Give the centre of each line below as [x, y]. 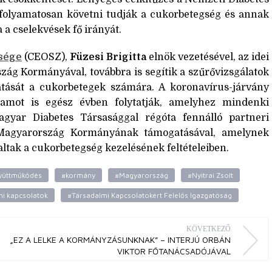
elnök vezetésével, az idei [208, 57]
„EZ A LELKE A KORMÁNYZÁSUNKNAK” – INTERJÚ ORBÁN [120, 239]
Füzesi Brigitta [108, 57]
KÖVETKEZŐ [209, 229]
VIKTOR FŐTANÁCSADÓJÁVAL [174, 251]
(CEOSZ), [46, 57]
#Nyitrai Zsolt [210, 175]
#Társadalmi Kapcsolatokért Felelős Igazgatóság [150, 195]
